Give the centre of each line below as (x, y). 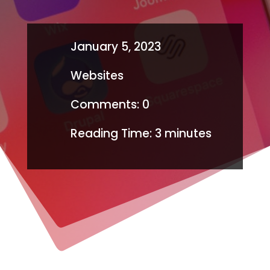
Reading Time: (111, 133)
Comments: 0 (110, 105)
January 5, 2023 (115, 47)
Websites (97, 76)
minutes (188, 133)
